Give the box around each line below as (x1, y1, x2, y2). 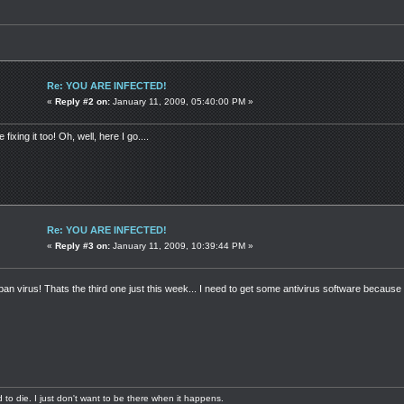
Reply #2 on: (55, 96, 110, 106)
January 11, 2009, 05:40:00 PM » (110, 96, 253, 106)
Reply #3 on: (55, 240, 110, 251)
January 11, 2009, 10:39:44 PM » (110, 240, 253, 251)
